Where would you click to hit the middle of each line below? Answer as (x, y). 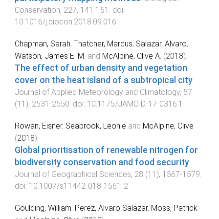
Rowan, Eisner (38, 126)
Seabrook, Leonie (96, 126)
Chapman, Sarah (43, 44)
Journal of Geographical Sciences (73, 174)
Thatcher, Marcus (103, 44)
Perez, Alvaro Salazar (111, 208)
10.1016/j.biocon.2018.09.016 (66, 22)
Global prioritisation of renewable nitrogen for (106, 150)
